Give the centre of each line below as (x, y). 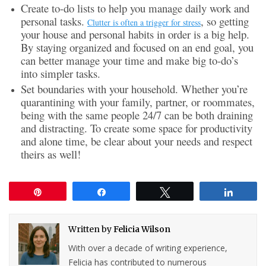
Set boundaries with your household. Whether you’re (134, 89)
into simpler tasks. (61, 74)
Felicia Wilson (142, 229)
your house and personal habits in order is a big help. (135, 34)
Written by (91, 229)
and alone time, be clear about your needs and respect (137, 141)
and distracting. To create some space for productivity (137, 128)
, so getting (225, 21)
